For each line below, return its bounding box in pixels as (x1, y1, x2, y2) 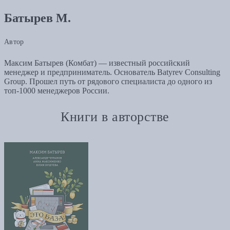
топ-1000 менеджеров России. (4, 86, 109, 95)
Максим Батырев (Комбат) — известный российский (4, 59, 190, 68)
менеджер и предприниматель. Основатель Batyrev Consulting (4, 68, 220, 77)
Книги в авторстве (61, 109, 169, 124)
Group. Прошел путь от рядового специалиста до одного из (4, 77, 212, 86)
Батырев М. (4, 11, 71, 25)
